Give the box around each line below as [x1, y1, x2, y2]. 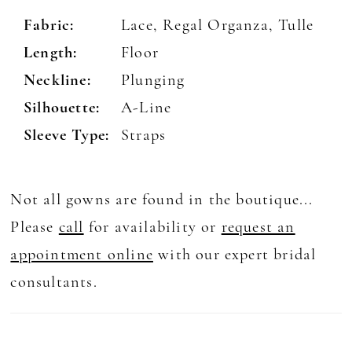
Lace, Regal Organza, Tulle [121, 17, 314, 34]
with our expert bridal [152, 247, 317, 264]
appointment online [10, 247, 153, 264]
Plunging [121, 72, 185, 89]
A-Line [121, 100, 172, 116]
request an [221, 220, 295, 236]
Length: [24, 45, 78, 61]
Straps [121, 127, 167, 144]
